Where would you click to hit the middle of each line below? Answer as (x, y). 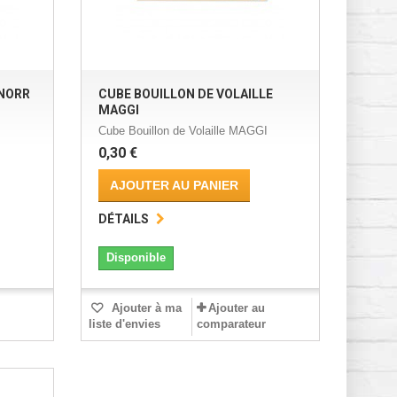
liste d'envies (124, 324)
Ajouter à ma (144, 308)
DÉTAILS (123, 219)
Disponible (136, 258)
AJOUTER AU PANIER (174, 186)
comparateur (231, 324)
